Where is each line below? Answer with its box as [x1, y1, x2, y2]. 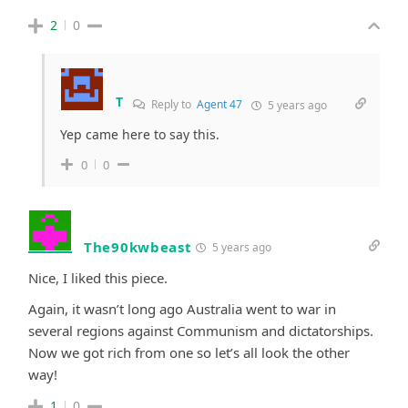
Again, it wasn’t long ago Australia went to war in [28, 299, 336, 318]
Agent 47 [196, 96, 242, 112]
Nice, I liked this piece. [28, 268, 168, 287]
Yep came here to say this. [60, 125, 219, 143]
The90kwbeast [84, 237, 192, 256]
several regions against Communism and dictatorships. [28, 321, 373, 340]
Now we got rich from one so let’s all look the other [28, 342, 350, 362]
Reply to [148, 96, 197, 112]
